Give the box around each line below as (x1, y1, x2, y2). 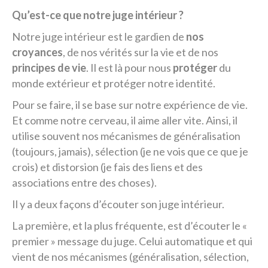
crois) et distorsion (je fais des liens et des (12, 160, 203, 173)
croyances (12, 45, 63, 59)
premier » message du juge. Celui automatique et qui (12, 234, 252, 248)
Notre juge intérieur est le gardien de (12, 30, 186, 43)
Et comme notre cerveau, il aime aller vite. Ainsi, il (12, 114, 237, 127)
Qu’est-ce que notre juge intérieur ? (12, 8, 184, 22)
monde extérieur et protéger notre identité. (12, 77, 215, 90)
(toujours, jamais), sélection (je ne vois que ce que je (12, 145, 248, 158)
